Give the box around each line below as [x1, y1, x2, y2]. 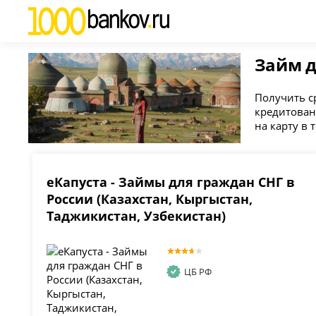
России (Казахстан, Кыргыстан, [47, 190, 253, 208]
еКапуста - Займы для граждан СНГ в [47, 174, 296, 191]
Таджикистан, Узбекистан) [47, 207, 226, 225]
